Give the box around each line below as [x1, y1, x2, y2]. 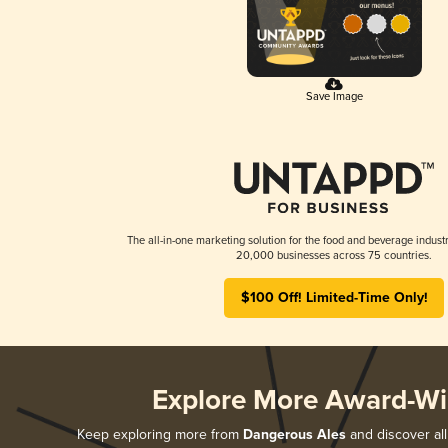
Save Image [305, 89, 363, 103]
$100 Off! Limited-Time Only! [240, 288, 428, 307]
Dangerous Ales [242, 425, 346, 444]
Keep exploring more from [76, 425, 243, 443]
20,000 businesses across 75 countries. [236, 248, 432, 262]
